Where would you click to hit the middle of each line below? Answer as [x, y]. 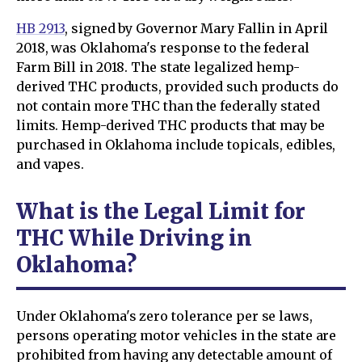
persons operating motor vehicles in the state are [177, 336]
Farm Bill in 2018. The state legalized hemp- [158, 67]
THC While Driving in [134, 238]
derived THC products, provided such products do [177, 87]
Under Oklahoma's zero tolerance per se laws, [164, 316]
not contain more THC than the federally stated [168, 106]
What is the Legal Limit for [161, 212]
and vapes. [51, 164]
